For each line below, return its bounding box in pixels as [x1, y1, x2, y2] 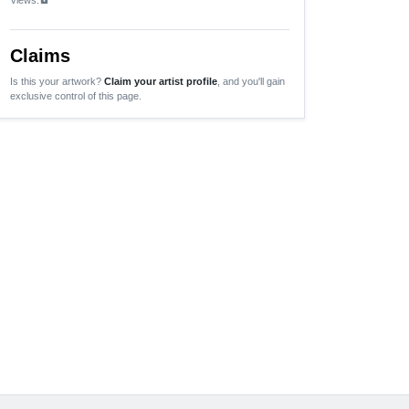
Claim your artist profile [104, 75, 217, 87]
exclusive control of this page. [10, 89, 142, 101]
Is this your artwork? [10, 75, 104, 87]
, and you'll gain [217, 75, 285, 87]
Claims [10, 45, 70, 66]
